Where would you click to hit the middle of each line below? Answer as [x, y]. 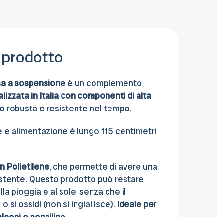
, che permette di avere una [103, 167]
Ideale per [137, 204]
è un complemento [104, 83]
